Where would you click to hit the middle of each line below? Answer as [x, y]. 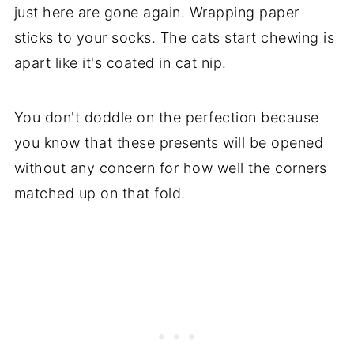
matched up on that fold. [100, 194]
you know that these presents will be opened [169, 143]
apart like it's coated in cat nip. [120, 63]
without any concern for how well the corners [170, 168]
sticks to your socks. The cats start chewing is [174, 38]
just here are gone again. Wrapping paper [156, 13]
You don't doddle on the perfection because [166, 118]
